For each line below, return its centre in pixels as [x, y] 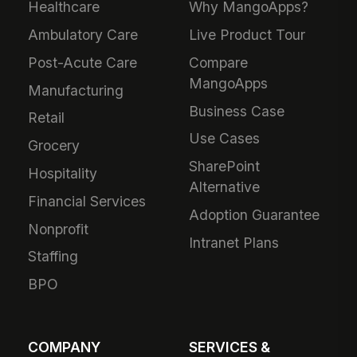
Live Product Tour [247, 34]
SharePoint [225, 167]
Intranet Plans [234, 242]
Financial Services [87, 201]
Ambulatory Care [83, 34]
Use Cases [225, 139]
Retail [47, 118]
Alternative [225, 187]
